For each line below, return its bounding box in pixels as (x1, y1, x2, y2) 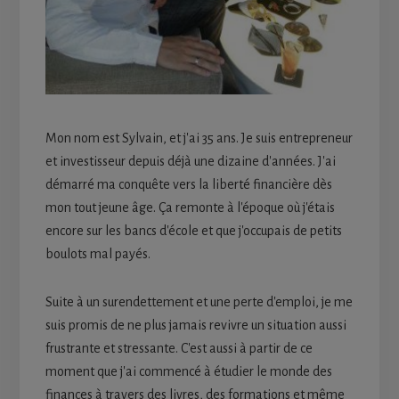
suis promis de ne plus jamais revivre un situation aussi (45, 318, 346, 333)
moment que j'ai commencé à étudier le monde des (45, 364, 332, 379)
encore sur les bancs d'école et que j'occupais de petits (45, 224, 342, 239)
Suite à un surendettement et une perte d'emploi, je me (45, 295, 353, 310)
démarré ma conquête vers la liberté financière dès (45, 177, 332, 192)
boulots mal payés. (45, 247, 151, 262)
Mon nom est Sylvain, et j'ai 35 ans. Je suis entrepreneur (45, 131, 353, 146)
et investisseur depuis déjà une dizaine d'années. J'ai (45, 154, 336, 169)
